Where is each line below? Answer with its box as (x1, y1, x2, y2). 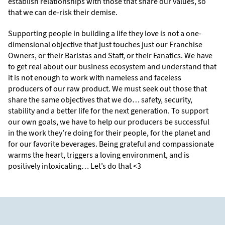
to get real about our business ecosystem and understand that (8, 61, 216, 72)
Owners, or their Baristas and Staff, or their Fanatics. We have (8, 50, 212, 61)
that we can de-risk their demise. (8, 7, 118, 18)
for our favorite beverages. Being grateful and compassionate (8, 139, 214, 150)
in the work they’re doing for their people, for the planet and (8, 128, 210, 139)
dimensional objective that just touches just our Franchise (8, 39, 202, 50)
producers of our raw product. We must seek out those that (8, 83, 207, 94)
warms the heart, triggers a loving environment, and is (8, 150, 189, 161)
